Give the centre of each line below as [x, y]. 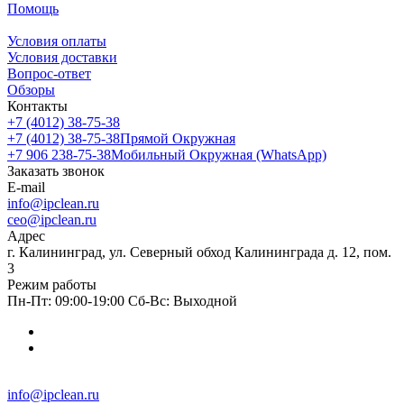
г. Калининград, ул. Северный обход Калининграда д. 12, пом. [199, 252]
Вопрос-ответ [49, 74]
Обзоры [31, 90]
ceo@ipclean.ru [52, 220]
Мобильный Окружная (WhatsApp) [219, 155]
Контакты [37, 106]
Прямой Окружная [178, 139]
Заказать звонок [56, 171]
